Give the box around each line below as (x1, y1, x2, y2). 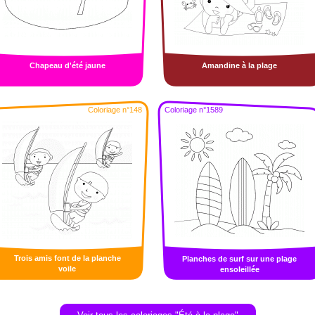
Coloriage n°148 (88, 105, 142, 114)
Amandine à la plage (202, 61, 277, 70)
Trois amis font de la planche (13, 254, 121, 262)
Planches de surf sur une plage (182, 255, 297, 263)
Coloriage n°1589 (165, 105, 223, 114)
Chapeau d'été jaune (29, 61, 105, 70)
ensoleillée (219, 265, 259, 274)
